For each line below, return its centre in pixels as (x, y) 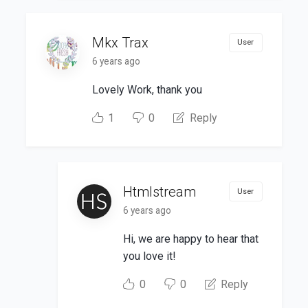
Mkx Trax (120, 42)
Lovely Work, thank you (147, 90)
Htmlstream (160, 191)
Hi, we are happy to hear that (191, 239)
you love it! (150, 256)
